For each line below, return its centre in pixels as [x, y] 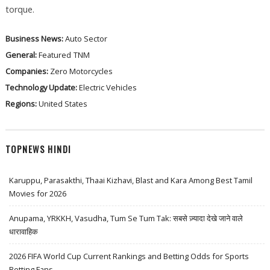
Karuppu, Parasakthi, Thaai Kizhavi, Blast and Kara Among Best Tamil [131, 181]
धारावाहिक [24, 232]
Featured [55, 55]
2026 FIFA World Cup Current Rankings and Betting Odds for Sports [129, 256]
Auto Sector [86, 38]
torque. [20, 9]
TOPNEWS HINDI [38, 149]
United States [63, 103]
